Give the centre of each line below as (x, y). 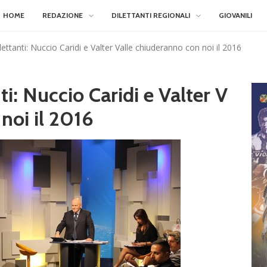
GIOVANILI (235, 15)
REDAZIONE (63, 15)
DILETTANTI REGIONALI (151, 15)
